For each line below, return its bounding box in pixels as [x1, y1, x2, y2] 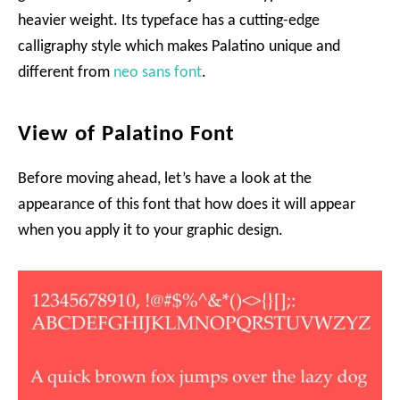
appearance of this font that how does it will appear [18, 196, 355, 213]
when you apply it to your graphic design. [18, 222, 283, 239]
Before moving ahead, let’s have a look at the [18, 171, 312, 187]
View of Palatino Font [18, 123, 235, 146]
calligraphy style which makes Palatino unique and [18, 38, 340, 55]
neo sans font [113, 64, 202, 81]
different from [18, 64, 113, 81]
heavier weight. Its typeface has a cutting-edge [18, 12, 320, 29]
